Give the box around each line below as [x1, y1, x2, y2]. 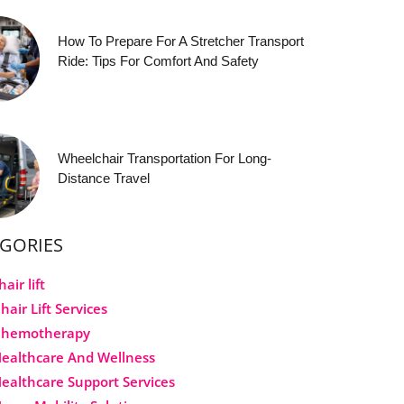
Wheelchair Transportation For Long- [58, 150, 272, 166]
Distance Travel [58, 170, 151, 186]
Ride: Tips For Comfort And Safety [58, 53, 260, 69]
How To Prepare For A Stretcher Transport [58, 33, 305, 50]
